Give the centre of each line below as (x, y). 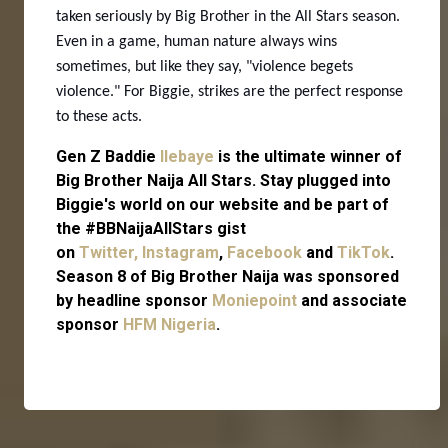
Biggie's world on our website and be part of (222, 204)
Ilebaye (187, 156)
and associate (352, 300)
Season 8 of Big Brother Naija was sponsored (227, 276)
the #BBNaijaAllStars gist (151, 228)
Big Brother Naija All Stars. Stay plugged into (223, 180)
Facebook (264, 252)
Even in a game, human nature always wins (196, 41)
